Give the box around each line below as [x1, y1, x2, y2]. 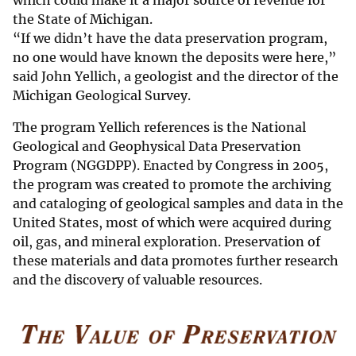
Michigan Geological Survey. [13, 87, 194, 104]
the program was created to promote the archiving [13, 176, 331, 193]
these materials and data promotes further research [13, 253, 339, 269]
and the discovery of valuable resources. [13, 272, 265, 288]
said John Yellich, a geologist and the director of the [13, 68, 339, 85]
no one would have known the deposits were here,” [13, 49, 336, 66]
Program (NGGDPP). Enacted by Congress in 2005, [13, 157, 328, 174]
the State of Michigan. [13, 11, 153, 28]
